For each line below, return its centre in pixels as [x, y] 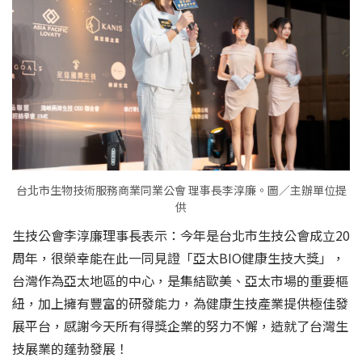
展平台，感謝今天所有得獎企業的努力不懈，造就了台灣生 [180, 325]
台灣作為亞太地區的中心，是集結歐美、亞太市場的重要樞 [180, 280]
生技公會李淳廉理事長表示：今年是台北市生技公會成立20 [181, 235]
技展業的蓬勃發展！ [70, 348]
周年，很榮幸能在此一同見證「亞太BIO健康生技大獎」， [179, 257]
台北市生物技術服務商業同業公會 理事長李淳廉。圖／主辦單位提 [181, 189]
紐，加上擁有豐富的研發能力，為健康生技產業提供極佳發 [180, 303]
